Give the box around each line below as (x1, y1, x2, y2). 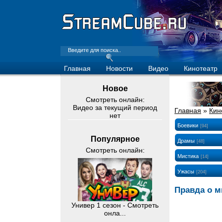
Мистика (177, 153, 199, 159)
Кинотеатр (184, 64, 218, 72)
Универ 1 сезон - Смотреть (71, 201, 159, 210)
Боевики (177, 122, 198, 128)
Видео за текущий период (73, 104, 157, 111)
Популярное (90, 135, 140, 143)
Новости (106, 64, 133, 72)
